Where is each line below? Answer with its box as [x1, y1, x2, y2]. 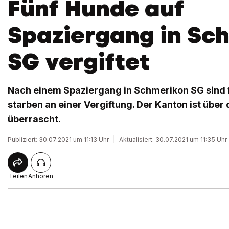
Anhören [28, 172, 53, 180]
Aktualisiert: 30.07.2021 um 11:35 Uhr [119, 135, 227, 143]
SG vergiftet [8, 47, 150, 77]
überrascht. [8, 113, 61, 124]
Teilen [8, 172, 28, 180]
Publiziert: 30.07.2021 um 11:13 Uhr [8, 135, 109, 143]
